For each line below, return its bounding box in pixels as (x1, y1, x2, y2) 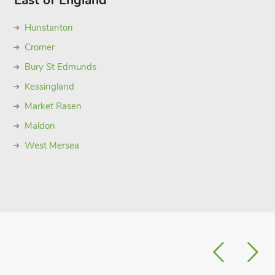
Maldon (24, 120, 55, 132)
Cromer (24, 41, 55, 53)
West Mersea (24, 139, 79, 152)
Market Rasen (24, 100, 82, 112)
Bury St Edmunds (24, 61, 96, 73)
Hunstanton (24, 21, 73, 34)
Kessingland (24, 80, 74, 93)
